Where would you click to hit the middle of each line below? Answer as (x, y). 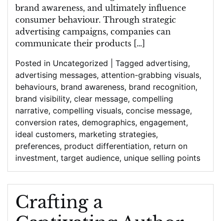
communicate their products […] (80, 43)
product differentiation (107, 146)
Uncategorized (80, 63)
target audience (90, 158)
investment (36, 158)
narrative (32, 110)
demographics (109, 122)
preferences (37, 146)
